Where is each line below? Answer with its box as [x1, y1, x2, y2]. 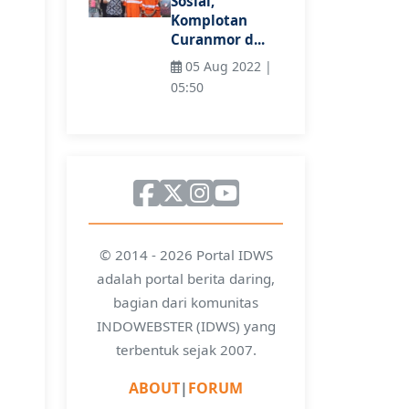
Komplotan [171, 11, 247, 30]
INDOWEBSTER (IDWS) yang [96, 316, 276, 335]
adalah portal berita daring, [97, 268, 275, 288]
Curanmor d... [171, 30, 265, 49]
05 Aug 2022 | [182, 57, 272, 75]
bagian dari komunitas [113, 292, 258, 311]
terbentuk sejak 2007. [115, 340, 257, 359]
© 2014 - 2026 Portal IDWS [99, 245, 273, 264]
